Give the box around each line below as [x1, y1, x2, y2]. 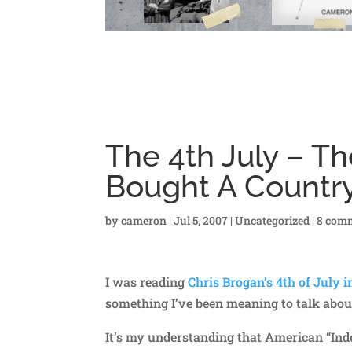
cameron [121, 212, 167, 228]
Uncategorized [235, 212, 310, 228]
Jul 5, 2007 [174, 212, 229, 228]
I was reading [105, 273, 189, 290]
